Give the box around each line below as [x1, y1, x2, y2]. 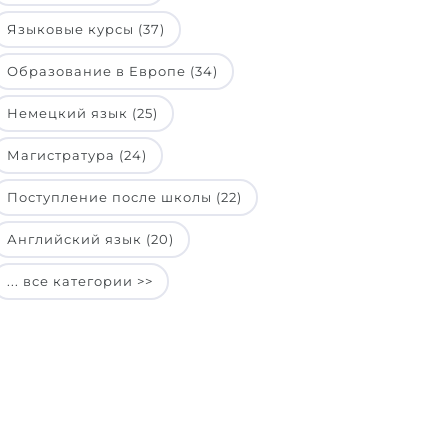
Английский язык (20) [7, 231, 174, 247]
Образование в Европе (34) [7, 63, 218, 79]
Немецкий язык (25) [7, 105, 158, 121]
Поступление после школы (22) [7, 189, 242, 205]
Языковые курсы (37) [7, 21, 165, 37]
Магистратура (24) [7, 147, 147, 163]
